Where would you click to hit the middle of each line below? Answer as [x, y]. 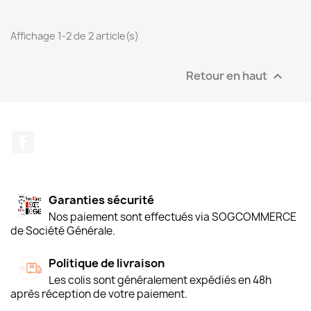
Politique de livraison [107, 263]
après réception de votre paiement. [99, 294]
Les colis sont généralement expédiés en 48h [160, 280]
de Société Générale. [63, 230]
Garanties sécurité [101, 200]
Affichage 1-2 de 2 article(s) [75, 35]
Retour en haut [228, 75]
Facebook [60, 138]
